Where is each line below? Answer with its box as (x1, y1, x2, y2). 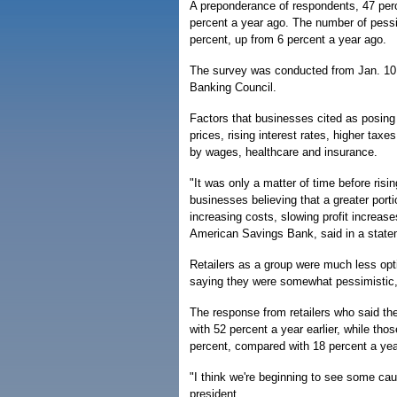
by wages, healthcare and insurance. (190, 145, 378, 159)
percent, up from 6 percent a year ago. (190, 33, 386, 46)
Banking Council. (190, 81, 276, 94)
